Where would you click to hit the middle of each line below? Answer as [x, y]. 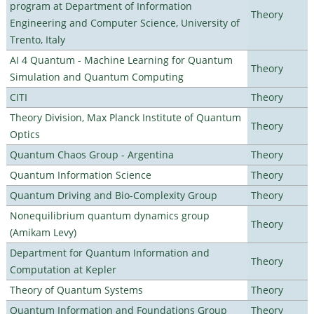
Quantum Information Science [80, 175]
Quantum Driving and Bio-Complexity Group [113, 195]
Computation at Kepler [63, 269]
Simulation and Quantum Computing [96, 76]
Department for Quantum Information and [109, 252]
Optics [25, 134]
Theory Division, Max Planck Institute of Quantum [125, 117]
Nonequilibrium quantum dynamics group [109, 215]
